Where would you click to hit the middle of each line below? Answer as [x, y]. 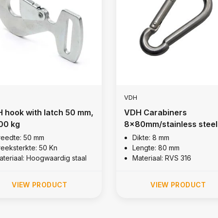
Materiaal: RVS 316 [162, 158]
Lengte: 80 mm [156, 147]
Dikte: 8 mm [151, 137]
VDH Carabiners [155, 112]
